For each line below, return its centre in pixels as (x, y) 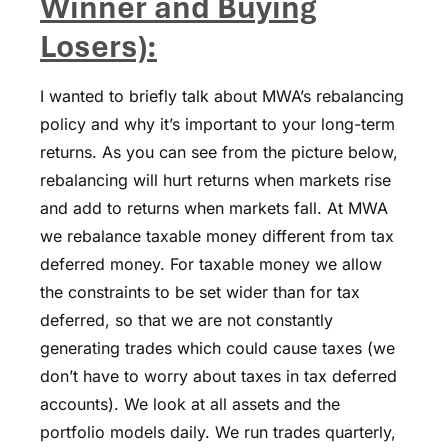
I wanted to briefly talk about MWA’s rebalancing (222, 95)
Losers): (98, 46)
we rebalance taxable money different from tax (217, 235)
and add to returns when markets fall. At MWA (214, 207)
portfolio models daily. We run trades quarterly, (218, 431)
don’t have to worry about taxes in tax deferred (218, 375)
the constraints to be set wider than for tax (200, 291)
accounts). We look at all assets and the (190, 403)
